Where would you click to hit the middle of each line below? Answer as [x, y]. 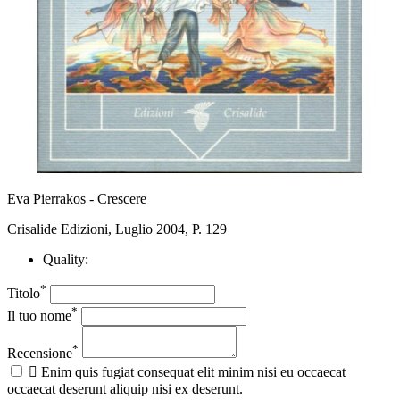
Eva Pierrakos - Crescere [77, 198]
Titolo [24, 294]
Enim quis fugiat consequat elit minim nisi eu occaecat [193, 371]
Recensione [40, 353]
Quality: [66, 259]
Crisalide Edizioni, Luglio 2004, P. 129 [117, 229]
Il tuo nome [39, 315]
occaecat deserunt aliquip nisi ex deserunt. [125, 388]
